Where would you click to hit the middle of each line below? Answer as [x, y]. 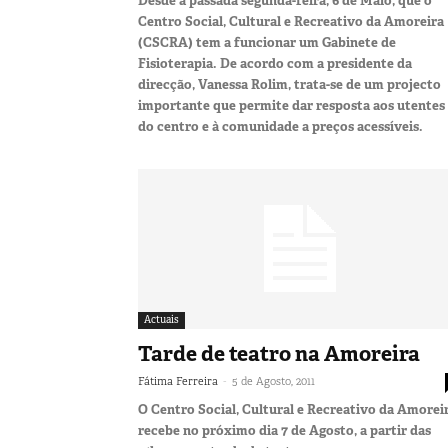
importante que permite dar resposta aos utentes [291, 105]
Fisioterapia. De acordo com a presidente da [275, 63]
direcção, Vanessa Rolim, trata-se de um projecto [289, 84]
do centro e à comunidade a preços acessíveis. [280, 126]
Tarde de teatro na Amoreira [279, 353]
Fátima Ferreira [178, 380]
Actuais [161, 319]
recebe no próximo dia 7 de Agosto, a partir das [284, 430]
